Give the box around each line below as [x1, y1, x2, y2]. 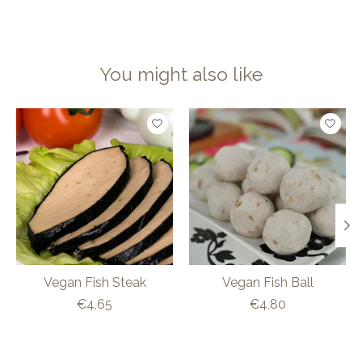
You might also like [99, 63, 263, 86]
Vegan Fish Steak [43, 274, 146, 290]
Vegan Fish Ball [221, 274, 314, 290]
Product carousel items [16, 107, 154, 124]
